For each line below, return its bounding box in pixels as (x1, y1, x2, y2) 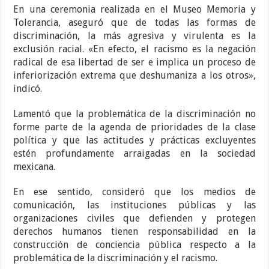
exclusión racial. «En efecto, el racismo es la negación (13, 43, 256, 55)
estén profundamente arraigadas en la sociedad (13, 148, 256, 160)
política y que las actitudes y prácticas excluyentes (13, 134, 256, 147)
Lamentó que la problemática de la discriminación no (13, 108, 256, 120)
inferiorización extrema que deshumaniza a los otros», (13, 70, 256, 82)
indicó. (13, 83, 43, 95)
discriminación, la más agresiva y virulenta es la (13, 30, 256, 42)
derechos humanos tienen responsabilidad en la (13, 226, 256, 238)
